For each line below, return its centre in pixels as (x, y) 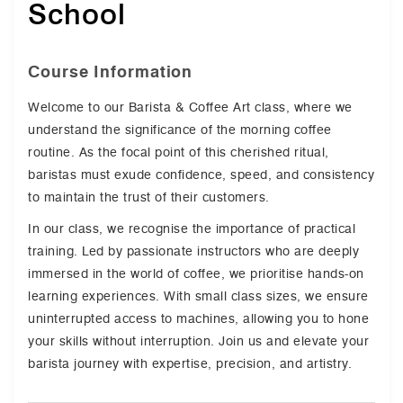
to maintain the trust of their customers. (149, 197)
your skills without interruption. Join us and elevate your (198, 341)
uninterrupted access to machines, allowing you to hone (198, 318)
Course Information (111, 72)
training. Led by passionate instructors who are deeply (193, 251)
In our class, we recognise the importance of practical (192, 228)
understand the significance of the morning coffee (180, 130)
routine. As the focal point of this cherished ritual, (179, 152)
